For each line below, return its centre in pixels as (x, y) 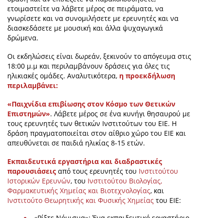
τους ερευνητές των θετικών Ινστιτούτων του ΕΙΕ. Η (92, 124)
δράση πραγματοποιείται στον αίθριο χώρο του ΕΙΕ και (97, 133)
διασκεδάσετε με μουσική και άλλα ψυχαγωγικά (85, 28)
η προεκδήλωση (147, 76)
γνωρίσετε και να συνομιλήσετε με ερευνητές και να (93, 18)
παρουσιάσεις (32, 171)
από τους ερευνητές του (97, 171)
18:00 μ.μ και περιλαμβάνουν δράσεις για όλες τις (89, 66)
